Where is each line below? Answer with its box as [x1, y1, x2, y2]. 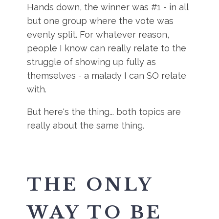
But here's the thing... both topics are [27, 107, 181, 117]
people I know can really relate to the [27, 43, 187, 53]
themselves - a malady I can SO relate [27, 70, 187, 81]
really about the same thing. [27, 120, 145, 131]
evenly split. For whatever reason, [27, 29, 170, 40]
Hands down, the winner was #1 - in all [27, 2, 189, 12]
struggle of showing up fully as [27, 57, 156, 67]
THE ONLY [27, 174, 153, 196]
